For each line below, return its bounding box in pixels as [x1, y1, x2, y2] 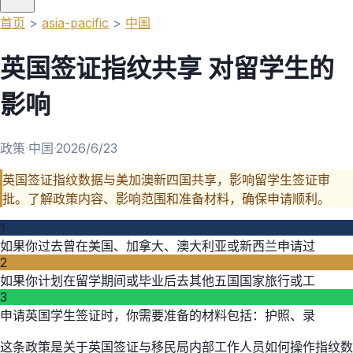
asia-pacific [42, 15, 109, 31]
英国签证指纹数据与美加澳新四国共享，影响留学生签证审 [2, 171, 330, 188]
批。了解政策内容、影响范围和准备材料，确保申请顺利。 [2, 190, 330, 206]
